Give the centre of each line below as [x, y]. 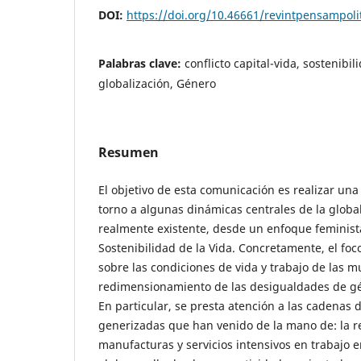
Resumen [129, 152]
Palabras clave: [141, 63]
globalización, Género [157, 83]
